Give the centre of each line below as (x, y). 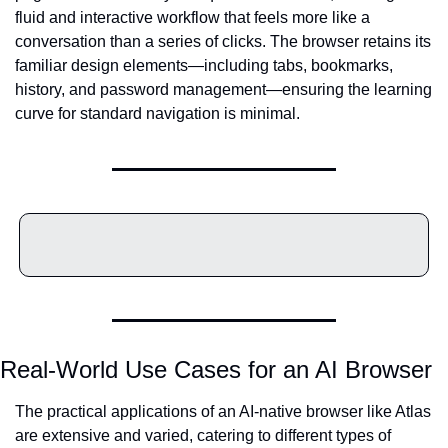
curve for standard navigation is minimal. (157, 113)
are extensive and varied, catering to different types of (203, 435)
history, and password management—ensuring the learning (223, 89)
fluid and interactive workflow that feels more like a (192, 17)
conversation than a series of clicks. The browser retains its (223, 41)
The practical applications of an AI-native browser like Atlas (223, 411)
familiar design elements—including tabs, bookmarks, (204, 65)
